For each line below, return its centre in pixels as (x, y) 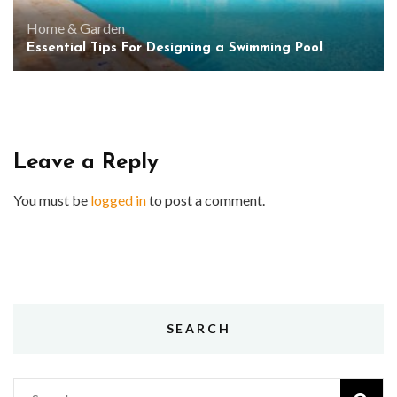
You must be (52, 200)
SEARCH (198, 328)
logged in (118, 200)
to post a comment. (206, 200)
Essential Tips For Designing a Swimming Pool (175, 48)
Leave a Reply (86, 163)
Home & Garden (76, 28)
